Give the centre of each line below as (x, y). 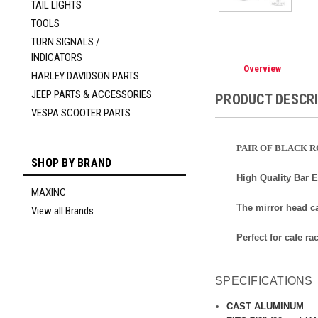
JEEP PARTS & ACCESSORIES (92, 94)
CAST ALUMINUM (265, 307)
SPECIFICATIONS (264, 281)
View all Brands (62, 211)
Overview (263, 69)
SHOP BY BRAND (72, 163)
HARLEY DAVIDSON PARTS (85, 76)
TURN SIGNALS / (66, 42)
